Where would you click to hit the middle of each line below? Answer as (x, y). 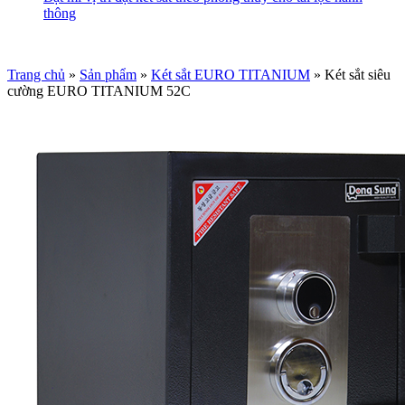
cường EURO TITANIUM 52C (99, 90)
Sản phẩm (108, 74)
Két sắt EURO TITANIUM (231, 74)
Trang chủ (36, 74)
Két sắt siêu (358, 74)
